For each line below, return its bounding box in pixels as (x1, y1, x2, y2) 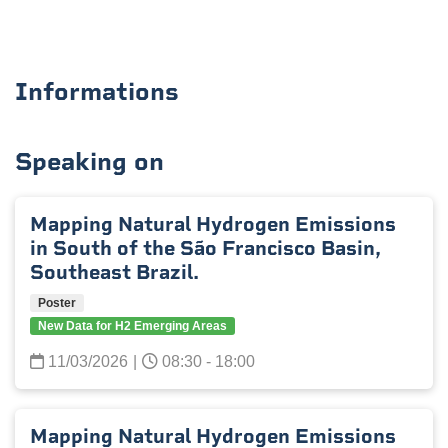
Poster (38, 296, 76, 310)
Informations (15, 76, 179, 107)
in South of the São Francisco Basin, (30, 236, 381, 260)
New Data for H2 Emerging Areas (38, 319, 227, 333)
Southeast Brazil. (30, 260, 199, 284)
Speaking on (15, 146, 164, 177)
